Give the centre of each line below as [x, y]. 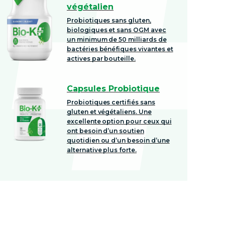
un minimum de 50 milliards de [117, 39]
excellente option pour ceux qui [119, 121]
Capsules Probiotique [113, 88]
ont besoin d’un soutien [105, 131]
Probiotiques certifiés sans [111, 102]
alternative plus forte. [102, 150]
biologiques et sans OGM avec [117, 30]
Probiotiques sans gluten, [109, 20]
